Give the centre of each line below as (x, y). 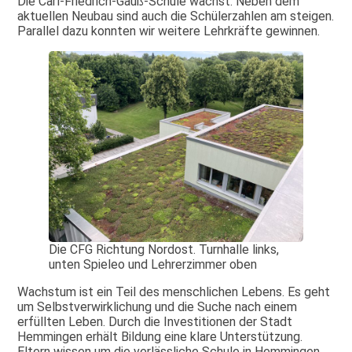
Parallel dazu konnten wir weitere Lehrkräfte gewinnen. (169, 31)
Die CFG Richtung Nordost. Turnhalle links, (164, 249)
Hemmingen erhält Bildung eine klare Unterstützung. (160, 336)
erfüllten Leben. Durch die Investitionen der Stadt (155, 321)
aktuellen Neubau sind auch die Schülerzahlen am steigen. (176, 16)
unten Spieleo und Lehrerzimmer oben (153, 264)
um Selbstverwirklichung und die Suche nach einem (158, 306)
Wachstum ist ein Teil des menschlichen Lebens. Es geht (174, 291)
